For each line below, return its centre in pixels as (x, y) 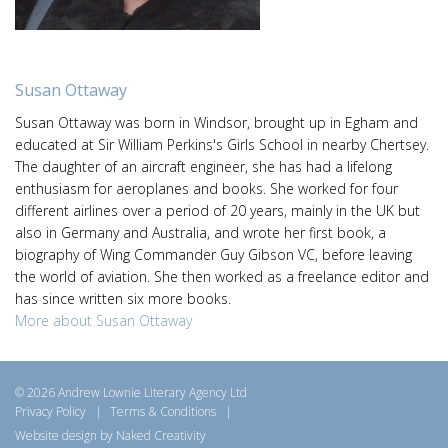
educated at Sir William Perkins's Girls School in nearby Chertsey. (222, 144)
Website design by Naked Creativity (110, 435)
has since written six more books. (123, 298)
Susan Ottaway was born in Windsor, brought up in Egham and (216, 122)
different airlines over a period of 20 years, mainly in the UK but (217, 210)
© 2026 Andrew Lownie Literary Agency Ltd (131, 392)
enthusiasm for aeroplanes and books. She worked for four (206, 188)
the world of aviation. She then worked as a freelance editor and (222, 276)
